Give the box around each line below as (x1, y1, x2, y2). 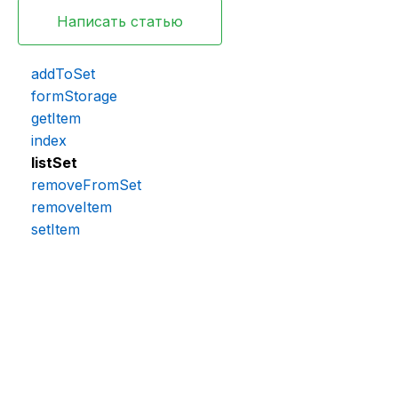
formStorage (31, 87, 117, 106)
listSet (31, 154, 77, 172)
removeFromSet (31, 176, 141, 195)
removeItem (31, 198, 112, 217)
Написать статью (57, 12, 183, 30)
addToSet (31, 65, 95, 84)
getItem (31, 109, 81, 128)
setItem (31, 220, 80, 239)
